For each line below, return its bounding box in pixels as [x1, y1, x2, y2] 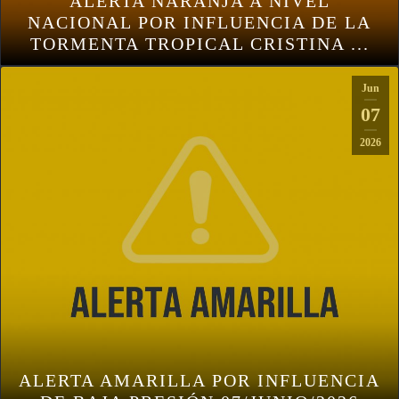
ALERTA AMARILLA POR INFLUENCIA [19, 370, 380, 390]
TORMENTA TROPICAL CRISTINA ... [29, 33, 370, 53]
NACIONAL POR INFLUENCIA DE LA [28, 12, 371, 32]
